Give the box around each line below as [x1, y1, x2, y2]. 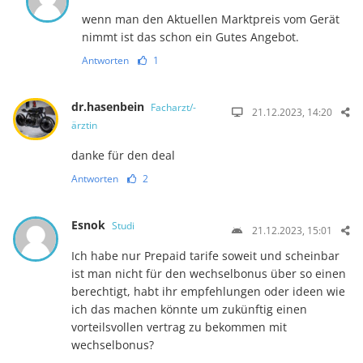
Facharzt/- [150, 100, 196, 114]
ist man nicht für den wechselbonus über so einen [70, 265, 346, 281]
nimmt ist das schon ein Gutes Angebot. [82, 28, 300, 45]
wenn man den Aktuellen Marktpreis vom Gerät [82, 11, 340, 27]
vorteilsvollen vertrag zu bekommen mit [70, 318, 287, 335]
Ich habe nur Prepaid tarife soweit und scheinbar [70, 247, 340, 263]
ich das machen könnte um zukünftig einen [70, 301, 307, 317]
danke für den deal [70, 147, 175, 163]
